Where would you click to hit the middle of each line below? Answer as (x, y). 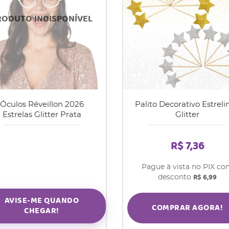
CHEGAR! (42, 211)
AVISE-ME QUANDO (42, 201)
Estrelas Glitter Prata (42, 115)
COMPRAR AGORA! (187, 208)
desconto (176, 178)
